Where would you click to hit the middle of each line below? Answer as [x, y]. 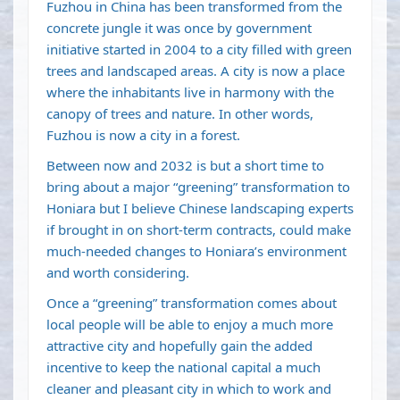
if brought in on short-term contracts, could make [199, 230]
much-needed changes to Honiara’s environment [196, 251]
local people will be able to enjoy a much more [190, 325]
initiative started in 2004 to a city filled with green [199, 50]
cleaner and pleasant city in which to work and [189, 389]
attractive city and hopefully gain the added [179, 346]
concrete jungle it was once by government [179, 28]
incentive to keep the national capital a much [183, 367]
